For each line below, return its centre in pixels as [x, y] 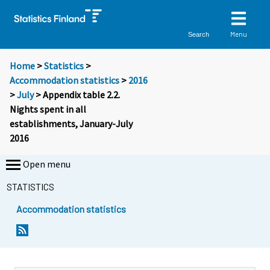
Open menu [47, 164]
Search [199, 34]
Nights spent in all [48, 109]
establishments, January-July [71, 124]
